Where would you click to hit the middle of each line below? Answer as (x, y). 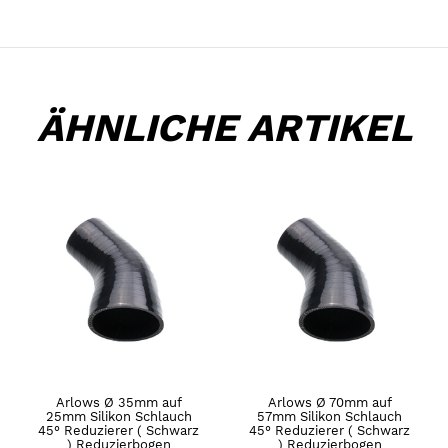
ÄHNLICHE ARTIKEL (224, 127)
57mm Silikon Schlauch (329, 416)
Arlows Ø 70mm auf (329, 402)
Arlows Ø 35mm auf (118, 402)
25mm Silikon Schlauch (118, 416)
